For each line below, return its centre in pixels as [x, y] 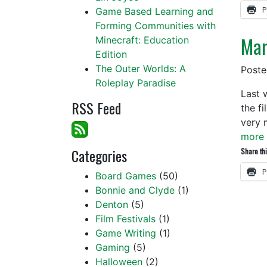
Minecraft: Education [142, 40]
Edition [111, 54]
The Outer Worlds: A [141, 69]
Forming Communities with [156, 26]
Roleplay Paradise [136, 83]
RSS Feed [96, 108]
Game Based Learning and [154, 11]
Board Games [126, 176]
